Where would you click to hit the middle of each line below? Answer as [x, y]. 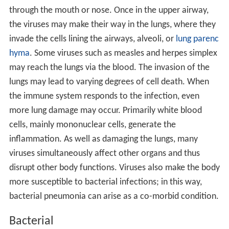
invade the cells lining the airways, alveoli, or [92, 39]
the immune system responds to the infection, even [104, 97]
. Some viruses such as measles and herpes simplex [123, 54]
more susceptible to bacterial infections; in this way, [105, 182]
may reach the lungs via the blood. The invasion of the [109, 68]
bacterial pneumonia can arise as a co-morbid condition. [114, 197]
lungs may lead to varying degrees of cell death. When [109, 82]
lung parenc [197, 39]
